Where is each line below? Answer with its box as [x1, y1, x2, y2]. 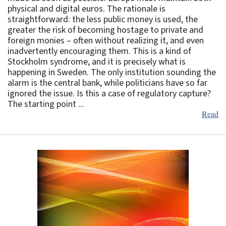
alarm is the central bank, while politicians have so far [8, 77, 207, 90]
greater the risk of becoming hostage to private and [8, 24, 203, 37]
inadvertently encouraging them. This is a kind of [8, 45, 191, 58]
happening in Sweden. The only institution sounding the [8, 66, 216, 79]
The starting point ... [8, 98, 84, 111]
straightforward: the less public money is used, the [8, 13, 198, 26]
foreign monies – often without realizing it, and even [8, 34, 204, 47]
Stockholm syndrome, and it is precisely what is [8, 55, 186, 69]
